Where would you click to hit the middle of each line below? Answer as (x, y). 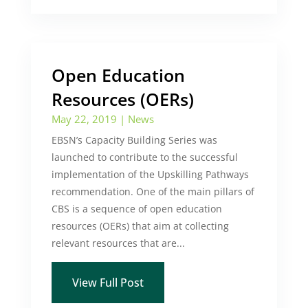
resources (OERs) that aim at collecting (140, 226)
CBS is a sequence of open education (136, 209)
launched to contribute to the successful (144, 157)
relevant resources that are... (118, 243)
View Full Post (108, 283)
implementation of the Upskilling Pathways (150, 174)
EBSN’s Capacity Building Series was (134, 140)
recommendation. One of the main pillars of (153, 191)
